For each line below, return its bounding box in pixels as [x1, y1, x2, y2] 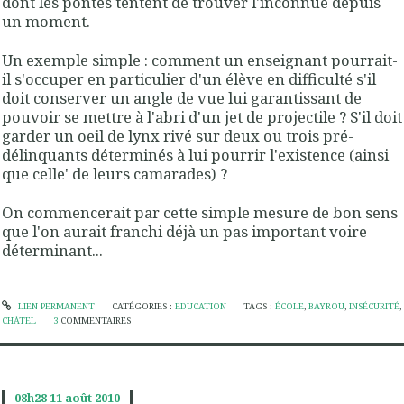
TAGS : [243, 299, 276, 312]
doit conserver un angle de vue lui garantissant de [2, 87, 362, 109]
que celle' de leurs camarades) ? [2, 163, 227, 185]
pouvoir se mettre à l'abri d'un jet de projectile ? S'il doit [2, 106, 402, 128]
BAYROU [308, 299, 345, 312]
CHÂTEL [2, 314, 36, 326]
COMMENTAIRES [60, 314, 132, 326]
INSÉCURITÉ [349, 299, 400, 312]
